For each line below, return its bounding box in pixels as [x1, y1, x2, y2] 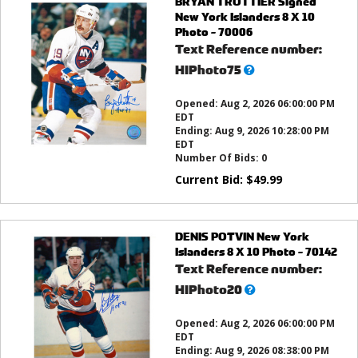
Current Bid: [174, 172, 246, 188]
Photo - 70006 [174, 24, 253, 40]
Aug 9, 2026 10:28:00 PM [214, 124, 329, 138]
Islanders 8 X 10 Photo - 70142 [174, 244, 337, 260]
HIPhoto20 [174, 281, 242, 299]
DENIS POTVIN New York [174, 229, 309, 245]
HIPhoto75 [174, 62, 241, 79]
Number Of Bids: [174, 151, 261, 165]
